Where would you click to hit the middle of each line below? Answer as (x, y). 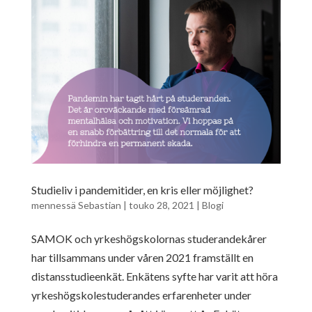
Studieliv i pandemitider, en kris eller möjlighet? (142, 189)
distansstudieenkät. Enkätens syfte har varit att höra (154, 276)
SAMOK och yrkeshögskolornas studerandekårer (149, 238)
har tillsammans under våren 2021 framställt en (142, 257)
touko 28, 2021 (161, 205)
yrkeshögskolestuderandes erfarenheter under (141, 295)
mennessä (54, 205)
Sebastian (99, 205)
